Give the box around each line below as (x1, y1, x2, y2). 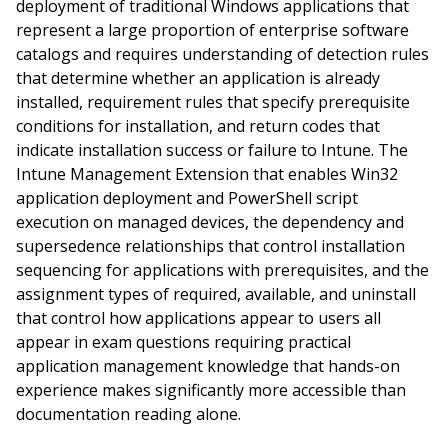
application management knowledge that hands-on (16, 355, 400, 377)
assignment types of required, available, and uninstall (16, 283, 416, 305)
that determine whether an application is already (16, 67, 380, 89)
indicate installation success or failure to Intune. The (16, 139, 408, 161)
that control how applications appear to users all (16, 307, 381, 329)
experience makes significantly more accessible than (16, 379, 406, 401)
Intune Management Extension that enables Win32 (16, 163, 398, 185)
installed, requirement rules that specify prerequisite (16, 91, 410, 113)
